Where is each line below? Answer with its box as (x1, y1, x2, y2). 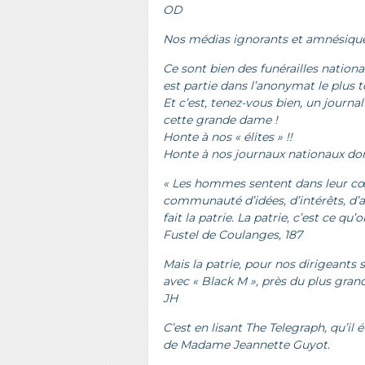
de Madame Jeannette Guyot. (163, 337, 330, 352)
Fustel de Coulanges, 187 (163, 227, 302, 242)
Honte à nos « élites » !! (163, 130, 292, 144)
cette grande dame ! (163, 112, 278, 127)
